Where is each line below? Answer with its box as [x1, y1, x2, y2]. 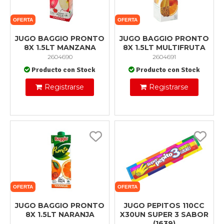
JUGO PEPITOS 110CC [124, 201, 204, 210]
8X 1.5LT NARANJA [25, 210, 94, 219]
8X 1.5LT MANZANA [23, 43, 96, 52]
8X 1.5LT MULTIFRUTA [123, 43, 205, 52]
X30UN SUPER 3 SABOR [120, 210, 208, 219]
